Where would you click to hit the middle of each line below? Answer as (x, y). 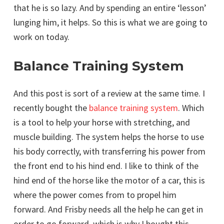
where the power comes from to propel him (95, 195)
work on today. (41, 37)
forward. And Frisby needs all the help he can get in (108, 209)
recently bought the (51, 108)
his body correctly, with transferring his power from (109, 151)
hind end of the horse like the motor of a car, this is (109, 180)
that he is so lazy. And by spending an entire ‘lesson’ (110, 8)
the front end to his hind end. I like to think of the (106, 166)
